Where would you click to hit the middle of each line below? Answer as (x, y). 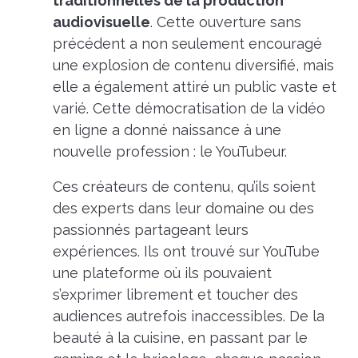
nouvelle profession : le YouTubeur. (169, 151)
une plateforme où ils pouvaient (162, 272)
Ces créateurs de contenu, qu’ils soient (184, 186)
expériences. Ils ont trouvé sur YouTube (186, 251)
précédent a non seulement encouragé (187, 43)
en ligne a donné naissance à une (167, 129)
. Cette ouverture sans (225, 22)
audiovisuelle (101, 22)
